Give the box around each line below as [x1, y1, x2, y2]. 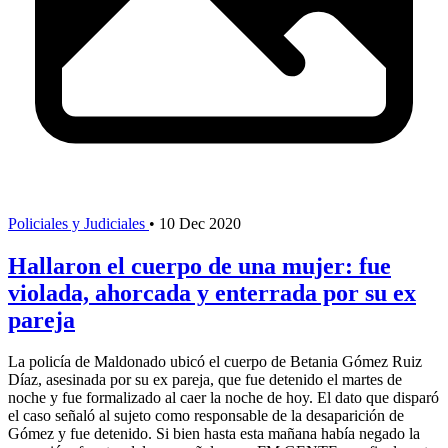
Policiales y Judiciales [8, 214, 149, 232]
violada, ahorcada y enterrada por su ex [8, 279, 416, 306]
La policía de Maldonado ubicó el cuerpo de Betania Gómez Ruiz [8, 353, 422, 371]
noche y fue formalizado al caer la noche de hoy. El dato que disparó [8, 389, 439, 407]
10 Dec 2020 [159, 214, 241, 232]
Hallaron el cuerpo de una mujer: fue [8, 252, 391, 279]
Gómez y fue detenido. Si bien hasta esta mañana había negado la [8, 425, 420, 443]
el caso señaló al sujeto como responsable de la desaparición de [8, 407, 404, 425]
